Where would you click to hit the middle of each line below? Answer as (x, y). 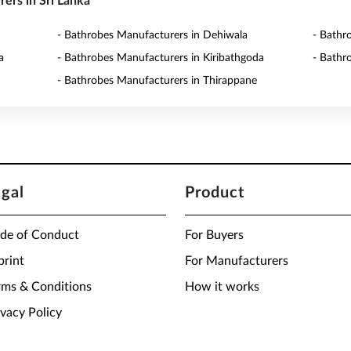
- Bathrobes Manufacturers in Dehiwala (153, 35)
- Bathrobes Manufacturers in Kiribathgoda (161, 58)
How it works (222, 287)
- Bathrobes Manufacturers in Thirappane (157, 81)
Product (215, 193)
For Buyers (214, 235)
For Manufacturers (237, 261)
